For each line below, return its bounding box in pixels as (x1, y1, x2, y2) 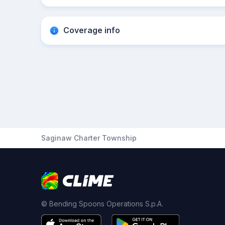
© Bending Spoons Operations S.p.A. (41, 199, 163, 208)
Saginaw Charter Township (41, 134, 137, 142)
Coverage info (63, 25, 120, 35)
